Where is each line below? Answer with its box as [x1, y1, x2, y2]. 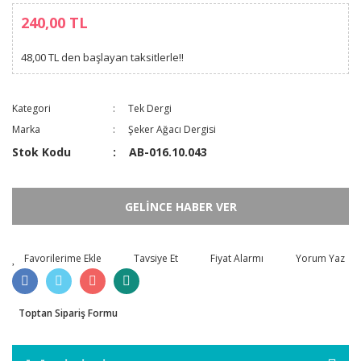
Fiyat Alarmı [210, 251, 263, 265]
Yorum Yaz [296, 251, 345, 265]
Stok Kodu [12, 144, 71, 160]
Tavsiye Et [134, 251, 178, 265]
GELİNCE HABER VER [124, 198, 237, 214]
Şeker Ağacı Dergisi [128, 122, 217, 136]
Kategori [12, 102, 51, 115]
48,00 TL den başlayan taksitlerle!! [21, 50, 184, 64]
